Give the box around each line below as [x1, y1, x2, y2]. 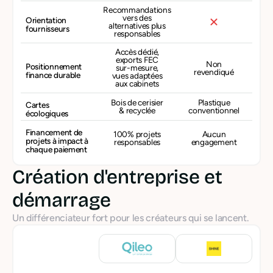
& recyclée [119, 105, 155, 115]
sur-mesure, [115, 63, 159, 73]
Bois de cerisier [111, 97, 163, 107]
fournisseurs [26, 24, 69, 34]
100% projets [113, 129, 161, 139]
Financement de [26, 127, 83, 137]
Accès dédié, [115, 47, 160, 57]
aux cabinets [115, 79, 160, 88]
